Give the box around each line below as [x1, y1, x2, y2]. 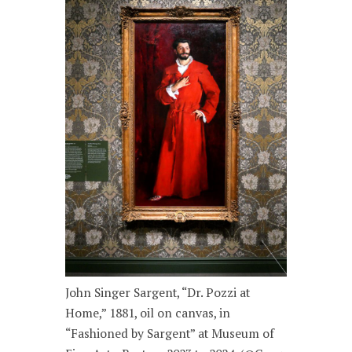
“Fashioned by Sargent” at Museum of [65, 325, 275, 343]
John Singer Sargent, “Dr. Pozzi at [65, 284, 251, 302]
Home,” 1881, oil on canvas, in [65, 305, 231, 322]
